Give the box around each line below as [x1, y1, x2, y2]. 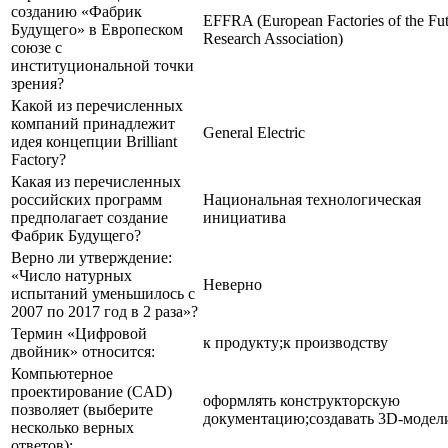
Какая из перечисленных [11, 172, 181, 190]
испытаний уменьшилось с [11, 284, 195, 302]
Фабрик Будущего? [11, 226, 141, 244]
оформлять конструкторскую [203, 391, 400, 409]
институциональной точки [11, 56, 194, 74]
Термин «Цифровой [11, 324, 147, 342]
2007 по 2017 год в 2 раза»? [11, 302, 198, 320]
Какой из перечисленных [11, 96, 183, 114]
